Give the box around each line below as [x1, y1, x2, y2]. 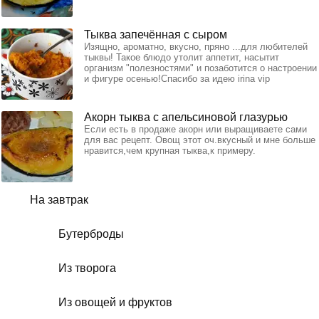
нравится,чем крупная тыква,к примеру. [84, 145, 256, 156]
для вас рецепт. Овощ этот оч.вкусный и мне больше [84, 134, 315, 145]
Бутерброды [58, 227, 124, 240]
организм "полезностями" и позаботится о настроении [84, 62, 317, 73]
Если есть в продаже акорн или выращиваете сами [84, 123, 307, 135]
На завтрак [30, 193, 88, 206]
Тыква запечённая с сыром [84, 28, 227, 41]
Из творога [58, 261, 116, 274]
